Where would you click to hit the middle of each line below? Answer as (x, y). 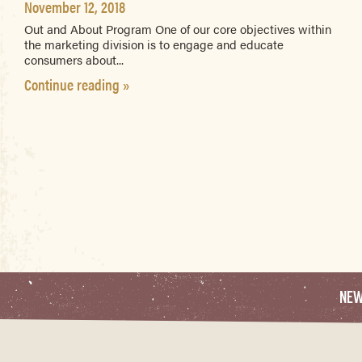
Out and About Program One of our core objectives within (178, 28)
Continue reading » (77, 84)
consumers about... (74, 59)
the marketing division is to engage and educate (154, 44)
